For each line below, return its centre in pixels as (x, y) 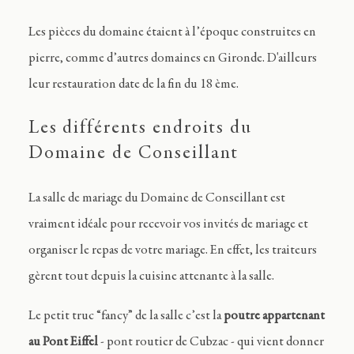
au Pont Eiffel (63, 343)
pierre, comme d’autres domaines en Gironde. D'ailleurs (172, 58)
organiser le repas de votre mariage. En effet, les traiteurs (172, 251)
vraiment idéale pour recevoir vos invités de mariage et (168, 225)
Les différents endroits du (140, 129)
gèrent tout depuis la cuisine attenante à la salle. (151, 277)
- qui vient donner (277, 343)
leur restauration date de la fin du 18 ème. (133, 85)
